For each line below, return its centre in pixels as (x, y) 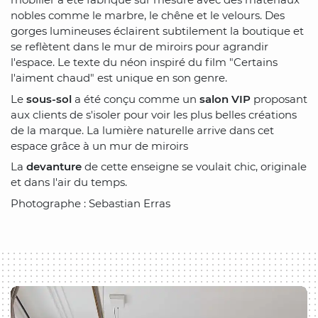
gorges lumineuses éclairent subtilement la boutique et (157, 31)
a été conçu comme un (136, 99)
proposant (279, 99)
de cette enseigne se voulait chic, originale (194, 167)
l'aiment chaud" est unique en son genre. (119, 78)
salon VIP (225, 99)
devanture (54, 167)
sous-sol (49, 99)
